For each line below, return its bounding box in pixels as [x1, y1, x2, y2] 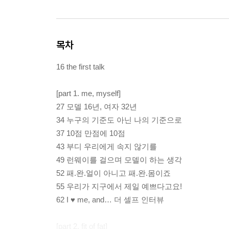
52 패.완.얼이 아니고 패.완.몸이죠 [56, 169, 171, 178]
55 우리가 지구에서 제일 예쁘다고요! [56, 182, 182, 191]
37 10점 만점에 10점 [56, 129, 125, 138]
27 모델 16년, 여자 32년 [56, 102, 137, 111]
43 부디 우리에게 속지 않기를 [56, 142, 157, 151]
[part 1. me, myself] [56, 89, 121, 98]
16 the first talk [56, 62, 105, 72]
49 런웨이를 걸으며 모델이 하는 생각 [56, 155, 182, 165]
